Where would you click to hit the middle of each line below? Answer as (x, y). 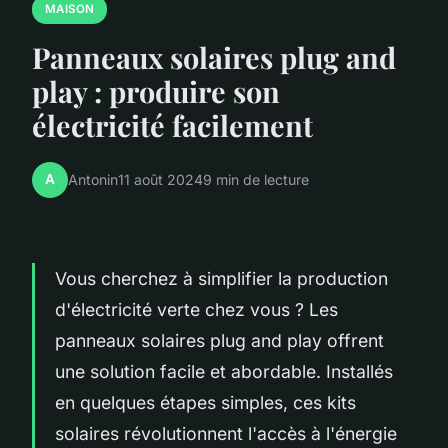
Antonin (93, 180)
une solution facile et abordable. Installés (224, 371)
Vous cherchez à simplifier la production (221, 278)
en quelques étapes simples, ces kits (205, 402)
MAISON (69, 9)
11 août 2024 (160, 180)
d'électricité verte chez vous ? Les (196, 309)
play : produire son (156, 90)
